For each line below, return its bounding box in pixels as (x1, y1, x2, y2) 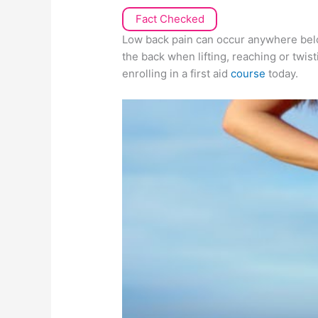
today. (268, 67, 299, 81)
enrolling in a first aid (122, 67, 231, 81)
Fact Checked (135, 12, 204, 26)
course (231, 67, 269, 81)
